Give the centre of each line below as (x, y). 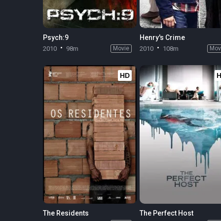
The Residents (66, 213)
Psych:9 (56, 38)
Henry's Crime (162, 38)
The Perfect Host (166, 213)
